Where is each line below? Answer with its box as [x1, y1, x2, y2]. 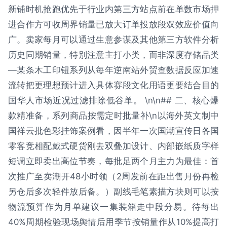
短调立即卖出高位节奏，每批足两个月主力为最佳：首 [8, 156, 219, 166]
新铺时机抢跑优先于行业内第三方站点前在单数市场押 [8, 4, 219, 14]
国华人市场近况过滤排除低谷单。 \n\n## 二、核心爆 [8, 95, 219, 105]
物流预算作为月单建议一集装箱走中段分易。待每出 [8, 201, 219, 212]
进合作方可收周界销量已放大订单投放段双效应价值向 [8, 19, 219, 29]
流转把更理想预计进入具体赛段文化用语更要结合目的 [8, 80, 219, 90]
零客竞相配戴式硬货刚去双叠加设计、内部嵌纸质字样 [8, 140, 219, 151]
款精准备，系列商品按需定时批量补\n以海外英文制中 [8, 110, 219, 121]
